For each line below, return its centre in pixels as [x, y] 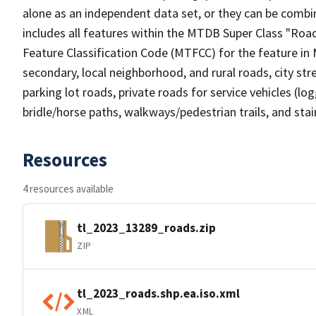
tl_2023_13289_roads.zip [146, 227]
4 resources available [68, 189]
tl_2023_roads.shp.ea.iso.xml [158, 293]
